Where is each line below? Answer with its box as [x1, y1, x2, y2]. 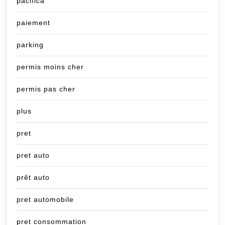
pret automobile [17, 195, 74, 204]
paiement [17, 19, 50, 27]
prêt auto [17, 173, 50, 182]
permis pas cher [17, 85, 75, 93]
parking [17, 41, 44, 49]
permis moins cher [17, 63, 84, 71]
